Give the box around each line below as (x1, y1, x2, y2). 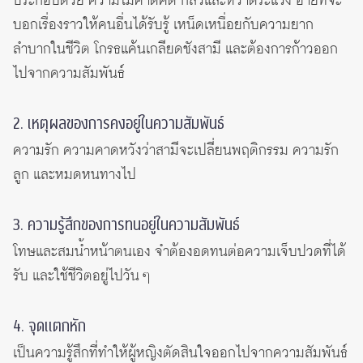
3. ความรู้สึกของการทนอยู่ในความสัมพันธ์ (13, 213, 240, 237)
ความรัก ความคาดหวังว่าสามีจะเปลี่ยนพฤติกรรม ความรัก (13, 139, 339, 161)
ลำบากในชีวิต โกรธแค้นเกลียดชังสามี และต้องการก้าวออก (13, 38, 338, 60)
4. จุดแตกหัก (13, 314, 86, 338)
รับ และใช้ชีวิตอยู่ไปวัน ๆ (13, 265, 150, 287)
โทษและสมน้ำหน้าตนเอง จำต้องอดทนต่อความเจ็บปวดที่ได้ (13, 241, 346, 263)
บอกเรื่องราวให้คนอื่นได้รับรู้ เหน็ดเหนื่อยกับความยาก (13, 14, 314, 36)
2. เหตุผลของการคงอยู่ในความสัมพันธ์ (13, 112, 224, 135)
